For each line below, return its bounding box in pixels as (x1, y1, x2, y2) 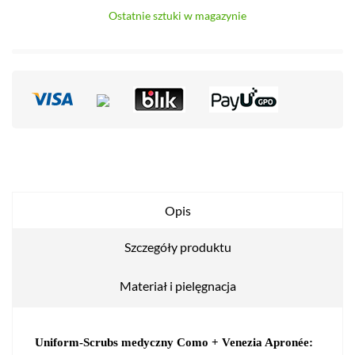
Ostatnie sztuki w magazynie (109, 8, 246, 22)
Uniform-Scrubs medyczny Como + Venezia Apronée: (35, 335, 313, 349)
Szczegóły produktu (124, 239, 231, 254)
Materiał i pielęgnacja (119, 277, 236, 293)
